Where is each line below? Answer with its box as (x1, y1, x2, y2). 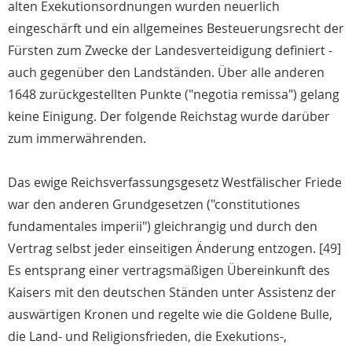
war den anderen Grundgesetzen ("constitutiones (8, 196, 300, 214)
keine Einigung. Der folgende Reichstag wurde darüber (8, 108, 330, 126)
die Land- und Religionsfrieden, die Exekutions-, (8, 328, 287, 346)
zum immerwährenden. (8, 130, 146, 148)
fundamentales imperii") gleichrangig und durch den (8, 218, 317, 236)
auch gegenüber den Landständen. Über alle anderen (8, 64, 324, 82)
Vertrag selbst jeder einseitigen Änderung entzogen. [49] (8, 240, 341, 258)
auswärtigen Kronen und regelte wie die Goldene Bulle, (8, 306, 332, 324)
